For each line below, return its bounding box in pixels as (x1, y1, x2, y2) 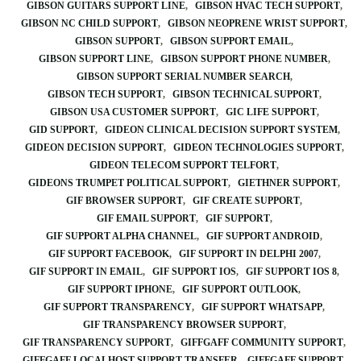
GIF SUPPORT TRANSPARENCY (44, 301, 192, 313)
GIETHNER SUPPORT (238, 177, 338, 189)
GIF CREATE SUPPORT (193, 195, 300, 206)
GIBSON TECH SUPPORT (47, 89, 163, 100)
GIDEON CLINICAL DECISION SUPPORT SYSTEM (104, 124, 338, 135)
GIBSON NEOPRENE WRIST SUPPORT (168, 18, 345, 29)
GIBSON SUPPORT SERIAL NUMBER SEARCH (76, 71, 290, 82)
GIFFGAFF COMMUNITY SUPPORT (180, 337, 343, 348)
